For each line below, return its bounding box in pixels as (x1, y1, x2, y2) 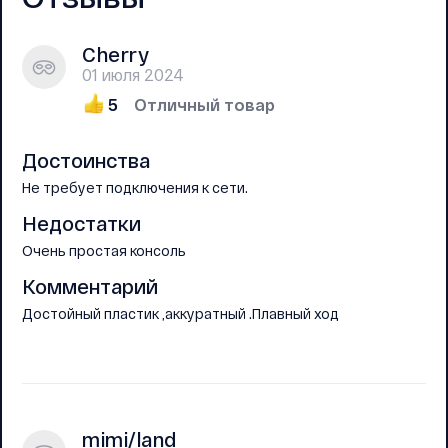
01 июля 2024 (82, 65, 184, 85)
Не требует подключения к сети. (22, 179, 248, 197)
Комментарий (22, 274, 158, 299)
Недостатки (22, 211, 141, 236)
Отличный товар (134, 95, 275, 115)
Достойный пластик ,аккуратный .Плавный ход (22, 305, 339, 323)
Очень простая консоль (22, 242, 186, 260)
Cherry (82, 42, 149, 67)
